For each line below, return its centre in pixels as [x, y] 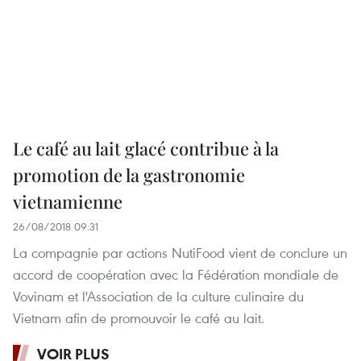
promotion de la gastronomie [129, 175]
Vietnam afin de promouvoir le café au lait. [139, 318]
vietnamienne [68, 202]
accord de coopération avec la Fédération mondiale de [176, 275]
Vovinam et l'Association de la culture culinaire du [158, 297]
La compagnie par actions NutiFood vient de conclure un [180, 253]
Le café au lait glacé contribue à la [146, 149]
